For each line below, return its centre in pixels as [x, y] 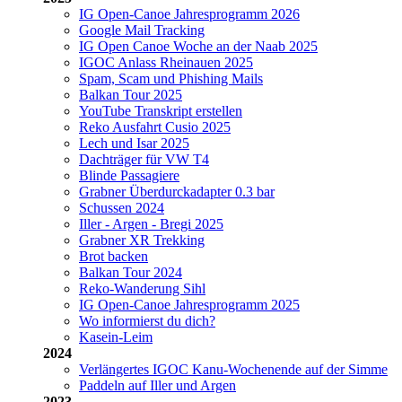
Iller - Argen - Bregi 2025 [151, 223]
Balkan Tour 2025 [131, 94]
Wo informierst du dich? [147, 320]
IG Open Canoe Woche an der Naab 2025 [198, 46]
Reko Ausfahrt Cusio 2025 [155, 127]
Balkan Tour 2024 [131, 272]
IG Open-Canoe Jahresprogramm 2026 [189, 13]
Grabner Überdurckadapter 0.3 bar [177, 191]
